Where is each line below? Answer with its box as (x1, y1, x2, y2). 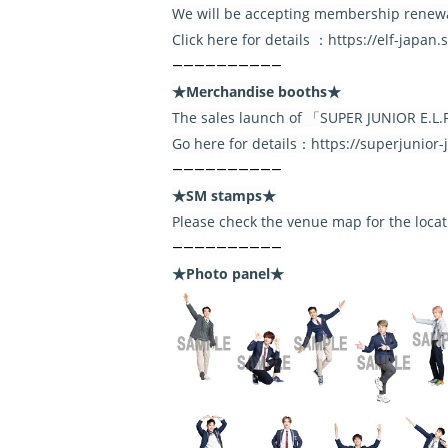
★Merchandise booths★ (172, 82, 341, 101)
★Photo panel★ (172, 264, 284, 283)
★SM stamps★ (172, 186, 276, 205)
